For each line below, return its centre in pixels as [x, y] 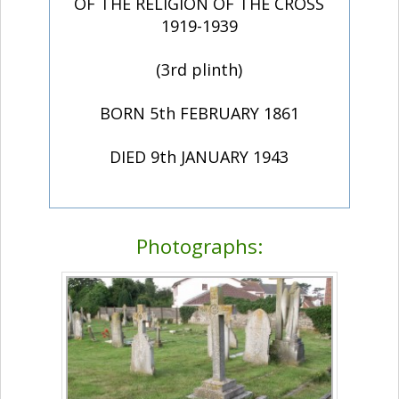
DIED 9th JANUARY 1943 [199, 157]
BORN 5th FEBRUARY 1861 [199, 114]
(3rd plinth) [199, 70]
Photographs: [199, 247]
